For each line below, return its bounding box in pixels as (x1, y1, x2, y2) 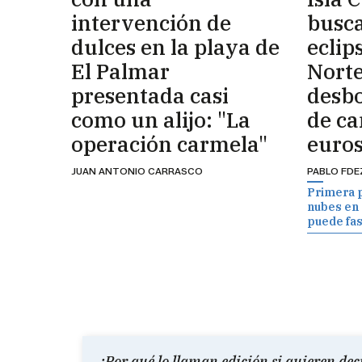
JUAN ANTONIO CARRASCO (71, 164, 203, 177)
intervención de (71, 8, 231, 36)
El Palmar (71, 57, 170, 85)
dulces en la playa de (71, 32, 280, 61)
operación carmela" (71, 129, 267, 158)
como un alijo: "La (71, 105, 250, 133)
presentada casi (71, 81, 229, 109)
